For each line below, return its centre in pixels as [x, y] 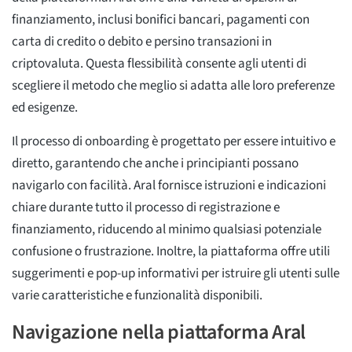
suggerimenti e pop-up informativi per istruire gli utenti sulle [176, 273]
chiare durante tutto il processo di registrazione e [146, 207]
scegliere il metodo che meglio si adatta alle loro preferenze [173, 85]
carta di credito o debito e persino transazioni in [142, 41]
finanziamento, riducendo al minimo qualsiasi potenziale [167, 229]
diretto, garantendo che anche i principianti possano [155, 163]
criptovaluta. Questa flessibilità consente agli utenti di [159, 63]
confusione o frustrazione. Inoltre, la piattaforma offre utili [171, 251]
